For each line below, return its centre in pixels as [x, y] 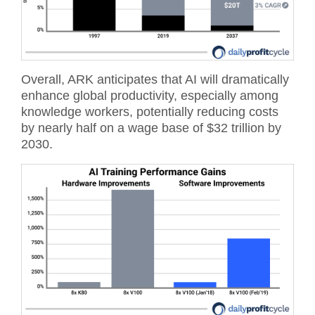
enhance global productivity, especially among [150, 96]
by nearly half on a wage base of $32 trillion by [151, 128]
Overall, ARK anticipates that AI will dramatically [155, 79]
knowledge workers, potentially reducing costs [150, 112]
